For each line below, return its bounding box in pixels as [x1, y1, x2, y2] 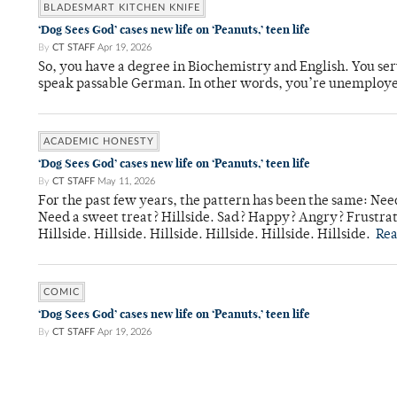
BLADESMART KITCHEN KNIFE [43, 3, 200, 13]
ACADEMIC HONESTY [43, 136, 154, 147]
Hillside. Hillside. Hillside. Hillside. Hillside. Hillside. [38, 229, 376, 243]
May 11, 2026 [97, 176, 155, 187]
